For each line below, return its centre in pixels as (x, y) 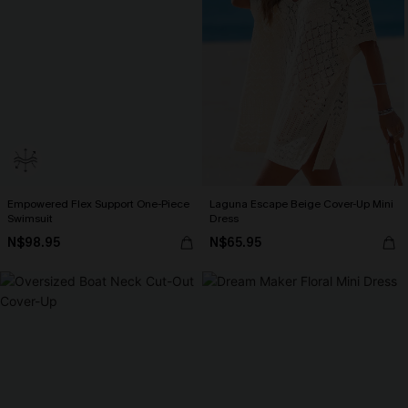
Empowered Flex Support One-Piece (98, 204)
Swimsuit (30, 219)
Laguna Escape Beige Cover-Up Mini (301, 204)
